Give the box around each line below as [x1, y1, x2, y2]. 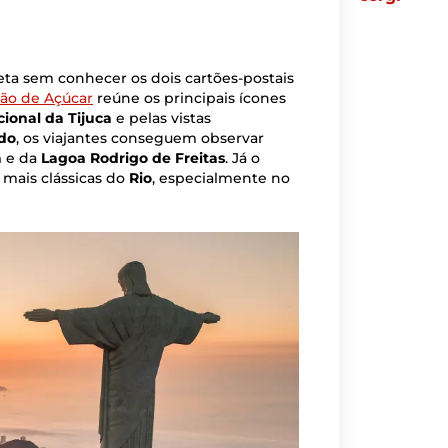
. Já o [225, 148, 260, 167]
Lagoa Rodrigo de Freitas [41, 148, 225, 167]
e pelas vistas [112, 108, 211, 127]
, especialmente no [152, 168, 290, 187]
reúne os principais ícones [93, 88, 286, 107]
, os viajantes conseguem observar [16, 128, 264, 147]
